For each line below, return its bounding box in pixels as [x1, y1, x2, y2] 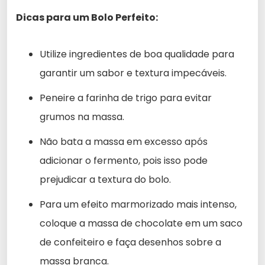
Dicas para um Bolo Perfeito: [16, 10, 158, 24]
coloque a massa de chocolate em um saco [40, 216, 243, 230]
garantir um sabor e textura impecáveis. [40, 66, 227, 80]
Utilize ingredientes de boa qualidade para [40, 47, 234, 61]
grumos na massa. [40, 109, 124, 124]
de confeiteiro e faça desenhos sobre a [40, 235, 221, 249]
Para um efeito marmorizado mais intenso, [40, 197, 237, 211]
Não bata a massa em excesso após [40, 134, 208, 148]
